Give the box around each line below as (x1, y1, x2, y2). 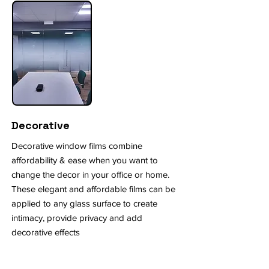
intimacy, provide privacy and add (11, 213, 142, 223)
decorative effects (11, 227, 80, 237)
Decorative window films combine (11, 141, 142, 151)
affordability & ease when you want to (11, 155, 158, 165)
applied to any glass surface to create (11, 198, 157, 208)
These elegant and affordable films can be (11, 184, 175, 194)
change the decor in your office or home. (11, 169, 169, 180)
